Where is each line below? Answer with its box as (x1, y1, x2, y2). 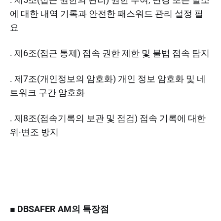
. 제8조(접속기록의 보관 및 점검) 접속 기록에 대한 (10, 112, 206, 123)
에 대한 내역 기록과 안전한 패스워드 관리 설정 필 (10, 8, 203, 19)
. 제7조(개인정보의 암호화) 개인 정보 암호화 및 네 (10, 73, 206, 84)
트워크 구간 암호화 (10, 87, 85, 98)
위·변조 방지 (10, 126, 59, 137)
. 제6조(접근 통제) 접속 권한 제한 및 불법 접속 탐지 (10, 47, 210, 58)
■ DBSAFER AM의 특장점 (10, 203, 109, 214)
